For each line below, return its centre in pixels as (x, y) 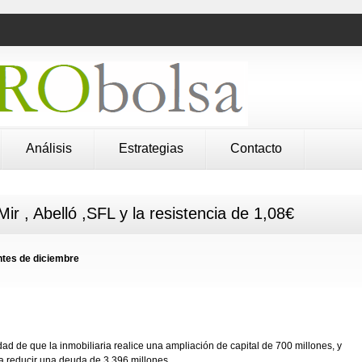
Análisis (49, 148)
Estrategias (151, 148)
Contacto (256, 148)
